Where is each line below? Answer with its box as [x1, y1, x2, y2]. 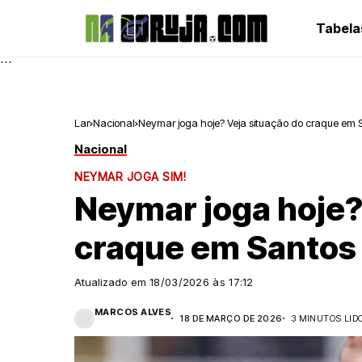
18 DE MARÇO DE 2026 [179, 312, 283, 324]
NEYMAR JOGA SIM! [74, 170, 186, 183]
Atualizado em [74, 276, 149, 288]
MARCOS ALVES [95, 306, 172, 318]
